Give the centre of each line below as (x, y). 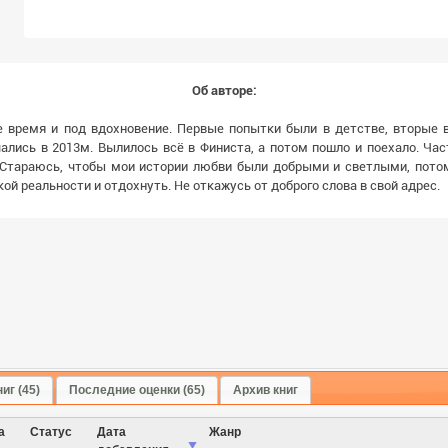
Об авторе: (224, 90)
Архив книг (265, 389)
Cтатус (50, 431)
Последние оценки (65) (136, 389)
